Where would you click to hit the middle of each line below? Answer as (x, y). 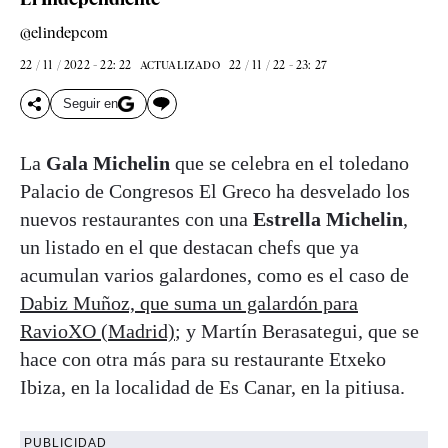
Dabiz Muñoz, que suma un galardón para (189, 302)
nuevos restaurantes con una (136, 218)
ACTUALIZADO (179, 64)
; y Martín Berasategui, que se (297, 330)
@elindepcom (64, 32)
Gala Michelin (108, 162)
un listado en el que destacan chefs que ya (189, 246)
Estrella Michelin (328, 218)
